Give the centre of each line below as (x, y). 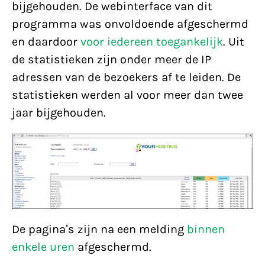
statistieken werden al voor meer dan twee (127, 95)
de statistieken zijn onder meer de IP (112, 59)
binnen (206, 229)
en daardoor (46, 42)
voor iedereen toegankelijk (152, 42)
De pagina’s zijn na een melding (99, 229)
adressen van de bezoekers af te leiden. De (126, 77)
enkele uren (43, 247)
